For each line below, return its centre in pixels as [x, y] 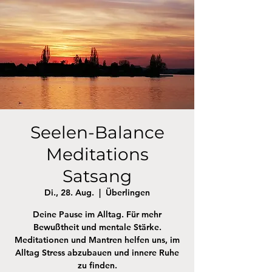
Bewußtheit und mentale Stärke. [97, 227]
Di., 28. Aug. [69, 192]
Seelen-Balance [97, 132]
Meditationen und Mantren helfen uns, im [97, 240]
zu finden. [97, 265]
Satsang [97, 176]
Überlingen [128, 192]
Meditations [97, 154]
